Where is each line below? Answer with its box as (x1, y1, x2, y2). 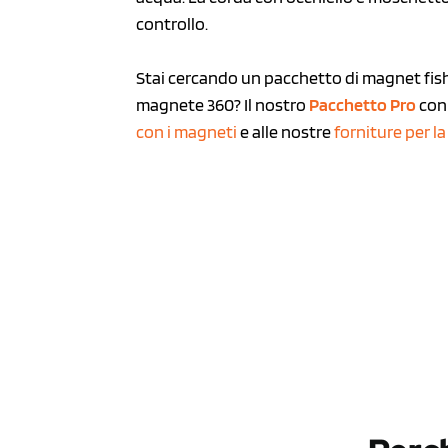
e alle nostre (237, 120, 335, 142)
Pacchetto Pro (309, 93, 417, 115)
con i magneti (136, 120, 238, 142)
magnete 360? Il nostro (136, 93, 310, 115)
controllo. (136, 12, 212, 34)
